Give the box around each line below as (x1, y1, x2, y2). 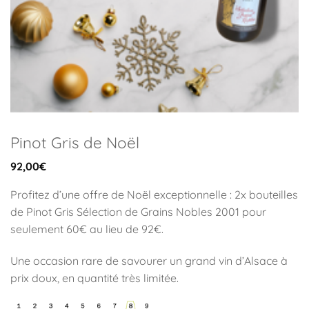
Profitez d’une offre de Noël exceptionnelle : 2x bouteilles (10, 187, 298, 201)
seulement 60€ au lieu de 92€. (10, 221, 163, 236)
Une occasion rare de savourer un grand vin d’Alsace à (10, 253, 288, 268)
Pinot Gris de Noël (10, 132, 139, 152)
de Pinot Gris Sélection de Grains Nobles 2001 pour (10, 204, 266, 219)
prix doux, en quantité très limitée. (10, 270, 179, 285)
